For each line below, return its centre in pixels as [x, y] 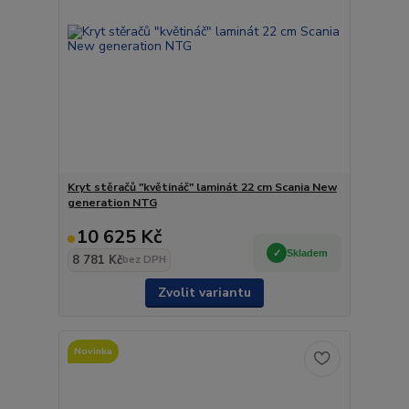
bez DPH [144, 260]
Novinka [93, 351]
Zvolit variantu [204, 293]
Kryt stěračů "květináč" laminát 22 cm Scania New [202, 188]
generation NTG [112, 203]
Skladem [308, 252]
